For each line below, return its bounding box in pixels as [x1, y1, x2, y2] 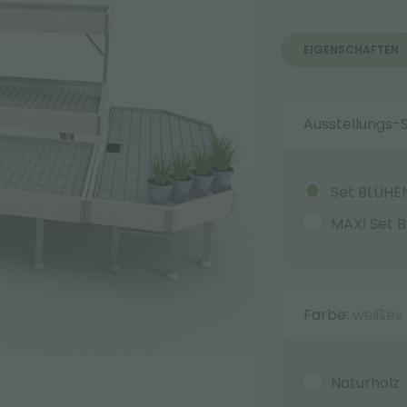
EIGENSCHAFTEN [303, 42, 399, 57]
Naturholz [330, 372, 400, 393]
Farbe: [303, 304, 352, 325]
